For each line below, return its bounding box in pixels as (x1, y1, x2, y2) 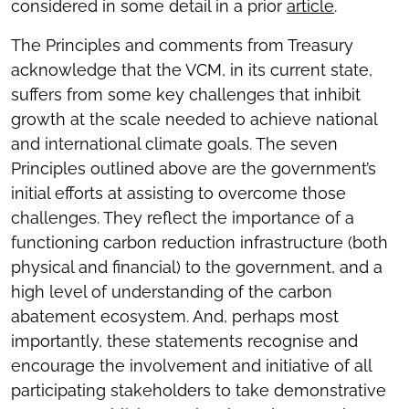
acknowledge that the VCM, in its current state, (11, 60, 372, 79)
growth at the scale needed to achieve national (11, 110, 377, 129)
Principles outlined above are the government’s (11, 159, 376, 178)
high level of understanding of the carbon (11, 282, 332, 301)
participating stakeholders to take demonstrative (11, 381, 386, 400)
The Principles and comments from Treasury (11, 36, 353, 55)
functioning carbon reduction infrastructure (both (11, 233, 388, 252)
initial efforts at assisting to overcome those (11, 184, 346, 203)
